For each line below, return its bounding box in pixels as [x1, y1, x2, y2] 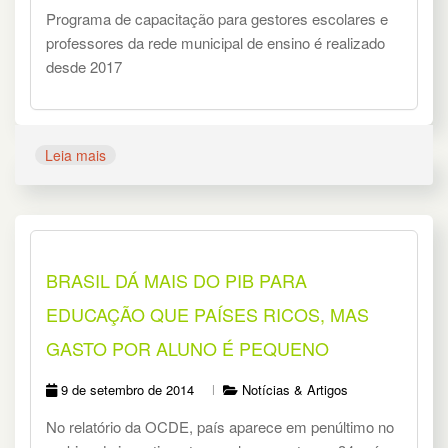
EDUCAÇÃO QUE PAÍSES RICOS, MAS [46, 301, 369, 328]
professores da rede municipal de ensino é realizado [46, 32, 385, 54]
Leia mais [45, 145, 106, 166]
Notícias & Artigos [242, 380, 348, 400]
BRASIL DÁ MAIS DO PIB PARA [46, 267, 307, 294]
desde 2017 [46, 56, 122, 78]
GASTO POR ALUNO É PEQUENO [46, 335, 329, 362]
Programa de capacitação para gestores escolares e [46, 8, 388, 30]
